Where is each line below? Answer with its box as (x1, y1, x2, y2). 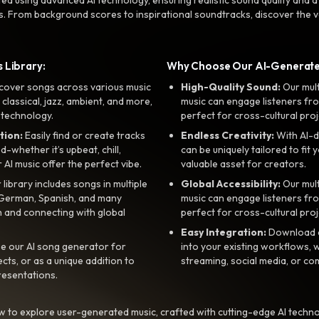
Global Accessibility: (181, 177, 281, 190)
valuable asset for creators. (181, 157, 306, 170)
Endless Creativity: (181, 128, 274, 142)
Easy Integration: (181, 225, 266, 239)
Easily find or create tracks (23, 128, 145, 142)
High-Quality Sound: (181, 80, 281, 93)
